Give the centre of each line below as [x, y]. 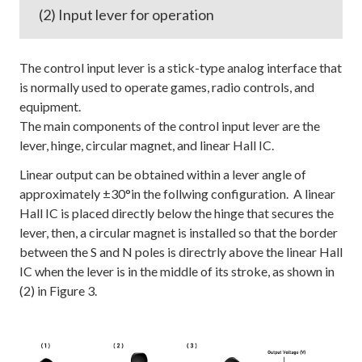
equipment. [50, 106]
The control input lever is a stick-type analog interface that [181, 67]
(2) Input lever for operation [126, 14]
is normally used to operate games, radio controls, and [167, 86]
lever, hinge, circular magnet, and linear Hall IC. [147, 145]
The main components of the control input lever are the [170, 125]
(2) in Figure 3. [61, 290]
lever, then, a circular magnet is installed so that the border [179, 232]
